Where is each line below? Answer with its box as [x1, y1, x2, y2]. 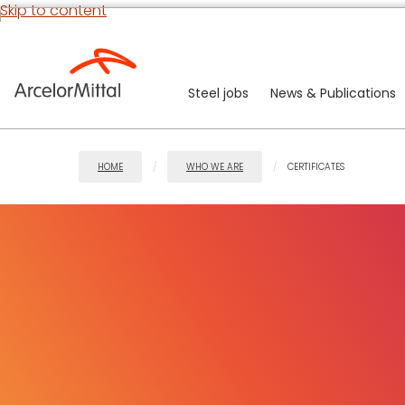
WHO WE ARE [186, 160, 243, 174]
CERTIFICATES [287, 160, 344, 174]
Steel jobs [188, 84, 249, 102]
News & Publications [270, 84, 396, 102]
